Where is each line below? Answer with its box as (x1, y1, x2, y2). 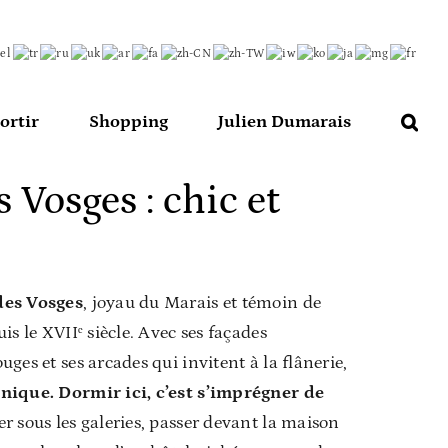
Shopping (89, 111, 168, 132)
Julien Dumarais (218, 111, 351, 132)
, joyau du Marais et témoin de (82, 292, 322, 313)
